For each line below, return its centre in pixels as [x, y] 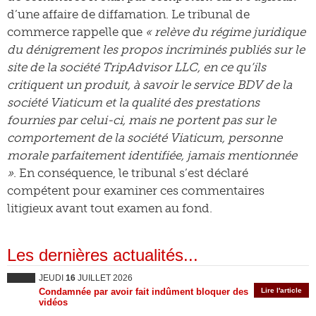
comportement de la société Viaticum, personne [145, 138]
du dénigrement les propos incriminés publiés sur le [156, 49]
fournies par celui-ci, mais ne [92, 120]
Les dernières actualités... [103, 255]
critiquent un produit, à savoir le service [122, 85]
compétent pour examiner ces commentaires [136, 190]
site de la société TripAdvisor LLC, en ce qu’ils [136, 67]
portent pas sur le [226, 120]
